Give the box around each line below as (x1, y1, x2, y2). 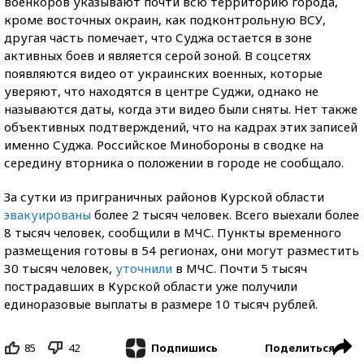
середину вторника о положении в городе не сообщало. (4, 154, 344, 171)
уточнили (115, 259, 172, 276)
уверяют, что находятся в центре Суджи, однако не (4, 82, 318, 99)
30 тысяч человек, (4, 259, 115, 276)
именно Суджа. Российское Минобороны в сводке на (4, 136, 323, 153)
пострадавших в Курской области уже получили (4, 277, 297, 294)
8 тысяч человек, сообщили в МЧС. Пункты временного (4, 223, 341, 240)
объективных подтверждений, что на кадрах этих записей (4, 118, 357, 135)
